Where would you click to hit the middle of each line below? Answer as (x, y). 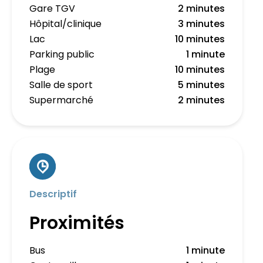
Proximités (77, 223)
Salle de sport (61, 85)
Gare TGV (52, 9)
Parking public (62, 54)
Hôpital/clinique (65, 24)
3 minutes (201, 24)
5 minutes (201, 85)
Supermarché (61, 100)
